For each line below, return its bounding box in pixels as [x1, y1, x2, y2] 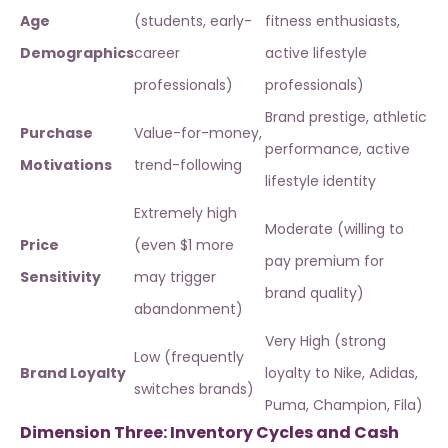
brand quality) [265, 283, 364, 304]
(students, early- [134, 11, 252, 32]
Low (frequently [134, 347, 244, 368]
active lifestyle [265, 43, 367, 64]
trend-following [134, 155, 242, 176]
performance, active [265, 139, 410, 160]
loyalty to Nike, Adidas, [265, 363, 418, 384]
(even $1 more [134, 235, 234, 256]
